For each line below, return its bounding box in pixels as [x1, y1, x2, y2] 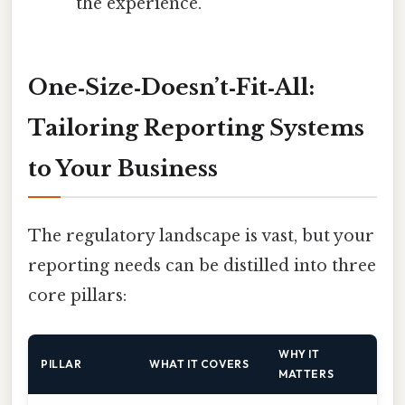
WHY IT [278, 347, 320, 362]
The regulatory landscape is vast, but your [28, 226, 374, 247]
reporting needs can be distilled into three [28, 256, 376, 277]
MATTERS [278, 367, 334, 381]
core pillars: [28, 286, 127, 306]
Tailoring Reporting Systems [28, 114, 364, 141]
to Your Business [28, 155, 218, 182]
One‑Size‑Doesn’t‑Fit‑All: [28, 73, 315, 100]
